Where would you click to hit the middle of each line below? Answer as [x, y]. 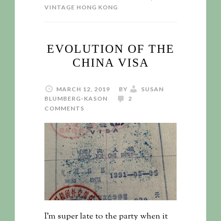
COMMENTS [64, 108]
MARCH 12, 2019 [83, 89]
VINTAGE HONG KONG [81, 7]
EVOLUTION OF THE [110, 49]
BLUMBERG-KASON [76, 98]
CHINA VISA [110, 62]
